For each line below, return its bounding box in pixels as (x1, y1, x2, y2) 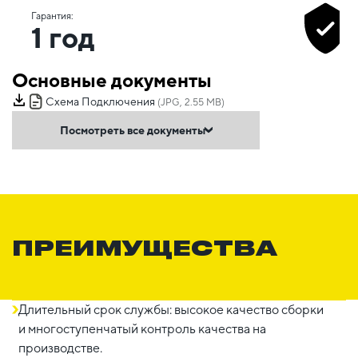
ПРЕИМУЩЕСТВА (12, 233, 277, 260)
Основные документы (12, 68, 212, 91)
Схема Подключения (46, 94, 155, 108)
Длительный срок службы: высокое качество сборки (18, 301, 324, 317)
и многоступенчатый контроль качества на (18, 320, 266, 336)
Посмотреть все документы (60, 123, 205, 137)
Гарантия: (31, 10, 74, 22)
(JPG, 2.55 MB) (155, 96, 225, 108)
